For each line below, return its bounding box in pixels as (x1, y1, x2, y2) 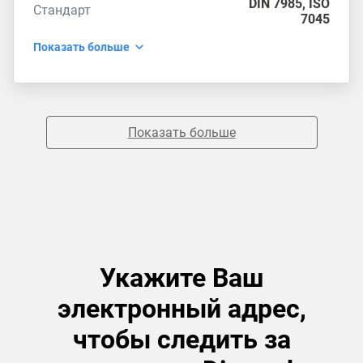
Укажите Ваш (100, 263, 263, 293)
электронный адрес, (57, 293, 306, 324)
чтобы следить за (72, 324, 291, 355)
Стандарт (33, 2, 91, 18)
